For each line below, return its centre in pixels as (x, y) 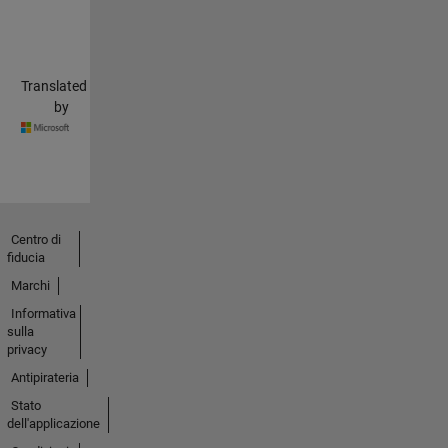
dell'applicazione (53, 424)
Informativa (43, 314)
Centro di (35, 240)
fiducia (25, 258)
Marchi (30, 286)
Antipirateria (44, 378)
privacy (26, 350)
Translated (54, 85)
